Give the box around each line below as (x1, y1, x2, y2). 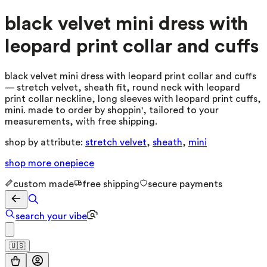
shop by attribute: (5, 137, 83, 147)
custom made (13, 179, 74, 189)
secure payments (148, 179, 222, 189)
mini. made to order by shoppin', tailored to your (5, 105, 219, 115)
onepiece (54, 158, 94, 168)
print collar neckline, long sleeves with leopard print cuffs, (5, 94, 261, 104)
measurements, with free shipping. (5, 116, 157, 126)
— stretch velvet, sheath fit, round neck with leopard (5, 82, 240, 92)
